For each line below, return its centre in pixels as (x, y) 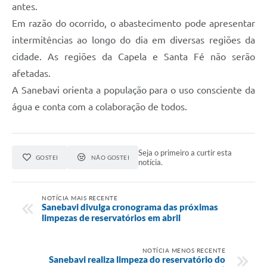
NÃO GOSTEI (110, 158)
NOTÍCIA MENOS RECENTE (184, 250)
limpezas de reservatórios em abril (111, 217)
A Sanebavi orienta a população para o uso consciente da (133, 90)
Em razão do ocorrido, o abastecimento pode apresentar (133, 24)
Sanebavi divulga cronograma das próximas (130, 207)
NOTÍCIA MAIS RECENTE (80, 198)
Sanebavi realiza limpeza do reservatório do (137, 259)
